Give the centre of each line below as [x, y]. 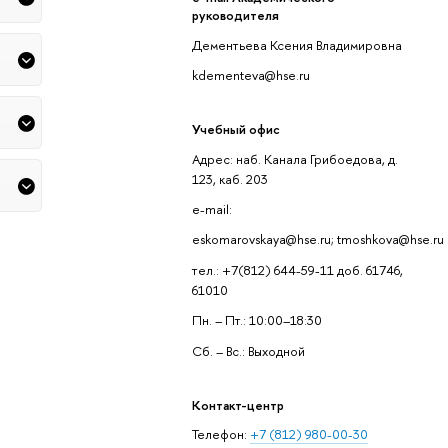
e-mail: [213, 208]
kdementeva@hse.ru [250, 75]
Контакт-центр [237, 404]
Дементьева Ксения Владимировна [296, 44]
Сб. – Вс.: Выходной [248, 350]
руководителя [235, 15]
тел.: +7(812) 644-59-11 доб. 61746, [297, 269]
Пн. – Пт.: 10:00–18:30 [256, 320]
